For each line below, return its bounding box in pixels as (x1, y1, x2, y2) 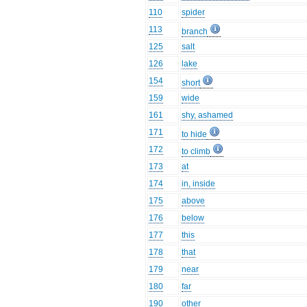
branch (182, 27, 208, 37)
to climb (182, 147, 211, 157)
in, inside (182, 179, 216, 189)
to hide (182, 130, 208, 140)
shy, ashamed (182, 110, 234, 121)
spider (182, 8, 206, 18)
